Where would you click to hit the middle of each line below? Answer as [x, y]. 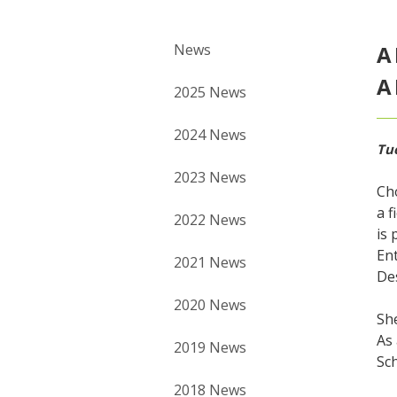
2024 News [210, 135]
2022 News [210, 220]
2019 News [210, 348]
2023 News [210, 178]
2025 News [210, 93]
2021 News [210, 263]
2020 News [210, 305]
